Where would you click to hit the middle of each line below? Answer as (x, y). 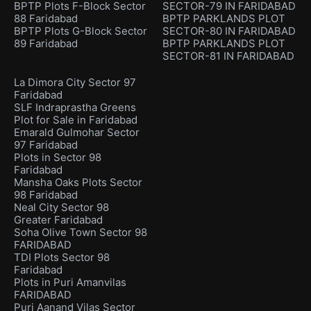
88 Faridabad (46, 19)
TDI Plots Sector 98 (62, 258)
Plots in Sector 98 (58, 158)
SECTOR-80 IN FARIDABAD (229, 31)
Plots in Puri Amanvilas (70, 283)
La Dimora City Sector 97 (75, 83)
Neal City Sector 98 (61, 208)
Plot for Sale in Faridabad (76, 120)
